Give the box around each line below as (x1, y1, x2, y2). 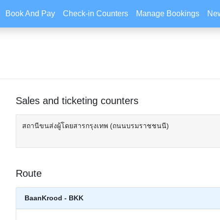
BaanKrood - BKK (25, 194, 84, 202)
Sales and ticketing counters (16, 95, 139, 106)
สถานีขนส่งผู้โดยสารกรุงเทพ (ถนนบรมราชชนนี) (22, 122, 169, 130)
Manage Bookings (136, 9, 200, 18)
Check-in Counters (63, 9, 129, 18)
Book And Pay (5, 9, 55, 18)
